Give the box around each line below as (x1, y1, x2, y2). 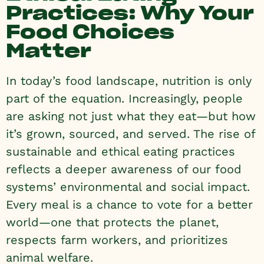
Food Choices (6, 19, 174, 44)
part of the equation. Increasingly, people (6, 91, 243, 105)
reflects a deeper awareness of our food (6, 162, 242, 176)
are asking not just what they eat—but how (6, 109, 256, 123)
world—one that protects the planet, (6, 215, 219, 229)
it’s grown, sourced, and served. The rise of (6, 127, 255, 141)
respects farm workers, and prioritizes (6, 233, 228, 247)
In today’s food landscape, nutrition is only (6, 74, 252, 88)
